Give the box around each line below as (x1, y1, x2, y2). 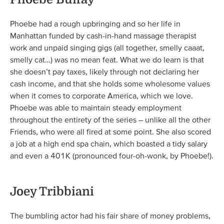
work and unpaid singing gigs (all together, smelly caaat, (10, 42, 204, 52)
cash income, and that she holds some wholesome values (10, 78, 210, 88)
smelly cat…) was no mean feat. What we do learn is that (10, 54, 204, 64)
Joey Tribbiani (10, 184, 94, 198)
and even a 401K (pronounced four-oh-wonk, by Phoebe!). (10, 150, 213, 160)
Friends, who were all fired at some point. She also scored (10, 126, 211, 136)
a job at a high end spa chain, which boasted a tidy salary (10, 138, 207, 148)
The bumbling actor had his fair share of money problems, (10, 210, 210, 220)
